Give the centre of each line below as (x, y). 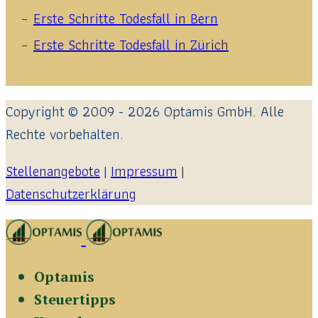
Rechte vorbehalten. (65, 135)
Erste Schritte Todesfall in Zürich (131, 45)
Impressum (144, 171)
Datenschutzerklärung (71, 194)
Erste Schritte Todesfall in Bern (126, 19)
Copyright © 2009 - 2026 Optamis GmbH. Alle (145, 112)
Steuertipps (75, 300)
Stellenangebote (53, 171)
